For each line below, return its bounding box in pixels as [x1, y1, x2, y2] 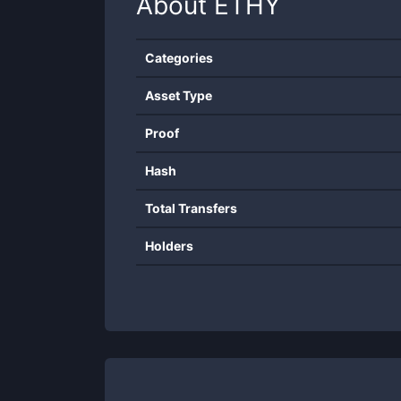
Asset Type [145, 88, 212, 103]
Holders [145, 238, 193, 253]
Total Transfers [145, 200, 237, 216]
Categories [145, 50, 213, 65]
